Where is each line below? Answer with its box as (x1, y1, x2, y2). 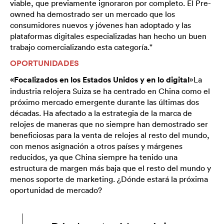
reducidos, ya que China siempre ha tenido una (10, 151, 177, 162)
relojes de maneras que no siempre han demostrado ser (10, 118, 208, 129)
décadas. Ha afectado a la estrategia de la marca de (10, 107, 192, 118)
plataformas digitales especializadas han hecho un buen (10, 30, 206, 41)
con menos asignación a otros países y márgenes (10, 140, 182, 151)
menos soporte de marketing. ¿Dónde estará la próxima (10, 173, 208, 184)
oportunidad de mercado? (10, 184, 102, 195)
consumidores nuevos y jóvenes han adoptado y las (10, 19, 191, 30)
